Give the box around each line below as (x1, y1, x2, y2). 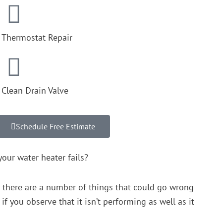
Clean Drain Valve (1, 84, 69, 96)
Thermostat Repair (1, 31, 73, 43)
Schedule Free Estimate (16, 121, 95, 131)
